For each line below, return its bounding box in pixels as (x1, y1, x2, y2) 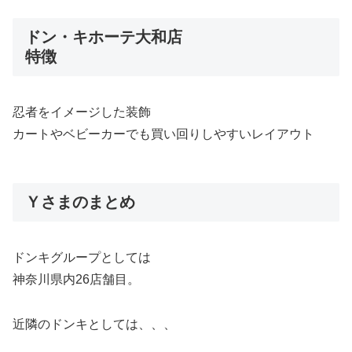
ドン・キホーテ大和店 (25, 27, 182, 46)
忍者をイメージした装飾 (13, 105, 151, 119)
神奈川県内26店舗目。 (13, 273, 140, 287)
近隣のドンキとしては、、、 (13, 317, 176, 332)
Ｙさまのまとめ (25, 193, 135, 211)
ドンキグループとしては (13, 251, 151, 265)
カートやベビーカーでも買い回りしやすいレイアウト (13, 127, 314, 141)
